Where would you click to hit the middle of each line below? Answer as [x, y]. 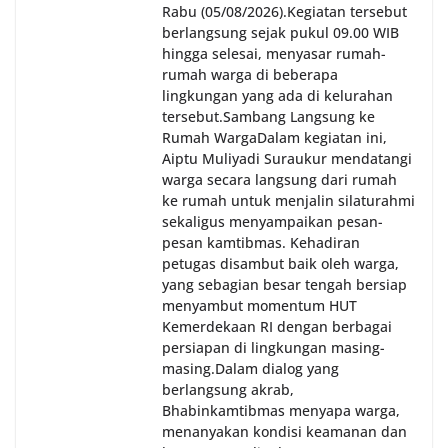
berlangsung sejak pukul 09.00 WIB [280, 33]
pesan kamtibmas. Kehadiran [261, 243]
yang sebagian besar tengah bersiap [284, 285]
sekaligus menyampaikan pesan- [272, 222]
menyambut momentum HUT [259, 306]
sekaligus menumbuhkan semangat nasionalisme [252, 65]
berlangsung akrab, [228, 390]
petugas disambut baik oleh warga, [280, 264]
